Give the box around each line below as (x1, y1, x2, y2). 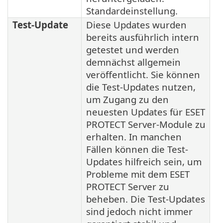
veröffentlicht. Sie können (86, 68, 200, 81)
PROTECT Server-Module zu (86, 117, 206, 130)
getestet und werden (86, 43, 179, 56)
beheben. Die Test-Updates (86, 192, 205, 205)
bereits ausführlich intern (86, 30, 199, 43)
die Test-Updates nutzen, (86, 80, 196, 93)
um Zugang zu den (86, 93, 169, 106)
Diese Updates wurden (86, 18, 187, 31)
